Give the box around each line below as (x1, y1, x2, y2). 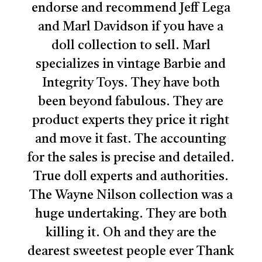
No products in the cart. (80, 225, 208, 237)
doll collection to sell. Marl (51, 39, 211, 53)
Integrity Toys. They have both (42, 77, 220, 90)
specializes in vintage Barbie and (36, 58, 226, 71)
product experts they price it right (32, 114, 230, 127)
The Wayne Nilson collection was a (29, 189, 233, 202)
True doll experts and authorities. (33, 170, 229, 184)
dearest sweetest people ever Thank (27, 245, 235, 258)
